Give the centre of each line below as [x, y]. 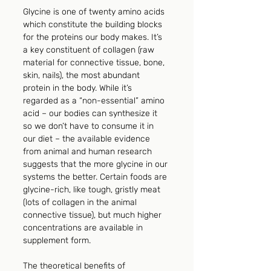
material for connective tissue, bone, [95, 63]
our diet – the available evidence [88, 139]
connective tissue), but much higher [93, 215]
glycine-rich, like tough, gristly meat [93, 190]
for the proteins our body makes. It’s [94, 38]
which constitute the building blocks [94, 25]
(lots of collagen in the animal [81, 203]
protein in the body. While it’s [79, 88]
